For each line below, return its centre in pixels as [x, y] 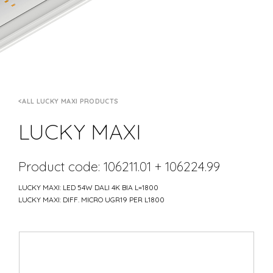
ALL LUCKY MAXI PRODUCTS [70, 101]
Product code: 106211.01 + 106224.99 [119, 166]
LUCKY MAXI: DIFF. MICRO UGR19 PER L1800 [91, 199]
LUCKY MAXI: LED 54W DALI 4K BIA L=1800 [88, 187]
